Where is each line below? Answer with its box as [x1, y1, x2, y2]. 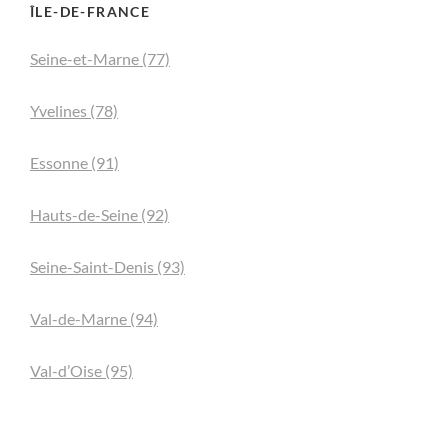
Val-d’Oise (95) [30, 361, 133, 381]
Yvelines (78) [30, 101, 118, 121]
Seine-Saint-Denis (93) [30, 257, 185, 277]
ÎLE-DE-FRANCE [30, 3, 151, 21]
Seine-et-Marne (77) [30, 49, 170, 69]
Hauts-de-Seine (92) [30, 205, 169, 225]
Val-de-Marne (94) [30, 309, 158, 329]
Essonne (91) [30, 153, 119, 173]
